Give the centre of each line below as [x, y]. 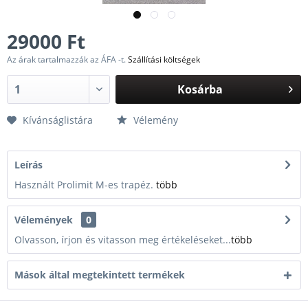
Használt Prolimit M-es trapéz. [85, 185]
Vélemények [44, 220]
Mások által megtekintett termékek [100, 275]
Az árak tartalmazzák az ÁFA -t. [67, 59]
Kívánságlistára [58, 120]
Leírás [29, 165]
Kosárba [200, 89]
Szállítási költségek [164, 59]
